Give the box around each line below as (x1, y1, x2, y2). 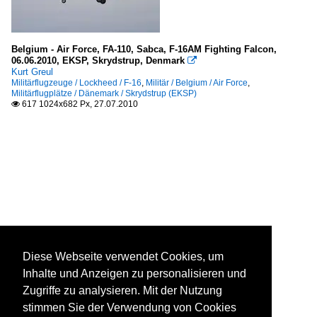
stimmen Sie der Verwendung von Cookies (23, 301, 236, 314)
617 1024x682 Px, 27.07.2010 (20, 99, 138, 110)
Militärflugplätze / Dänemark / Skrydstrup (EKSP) (11, 88, 197, 99)
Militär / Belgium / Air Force (146, 78, 248, 88)
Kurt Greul (11, 67, 53, 78)
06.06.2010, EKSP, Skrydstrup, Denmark (11, 55, 188, 67)
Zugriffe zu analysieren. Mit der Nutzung (23, 284, 222, 297)
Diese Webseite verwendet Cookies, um (23, 250, 224, 263)
